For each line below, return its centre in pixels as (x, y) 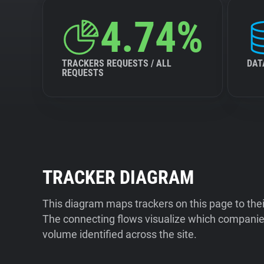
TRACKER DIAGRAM (118, 177)
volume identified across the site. (120, 234)
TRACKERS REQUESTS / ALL (117, 63)
